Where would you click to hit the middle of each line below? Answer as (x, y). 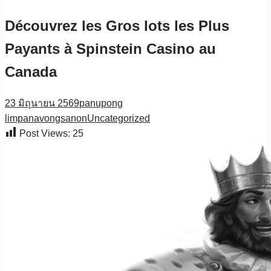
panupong (101, 103)
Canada (31, 71)
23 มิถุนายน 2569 (42, 103)
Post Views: (45, 133)
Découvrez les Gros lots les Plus (117, 25)
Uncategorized (119, 118)
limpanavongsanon (46, 118)
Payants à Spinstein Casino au (110, 48)
